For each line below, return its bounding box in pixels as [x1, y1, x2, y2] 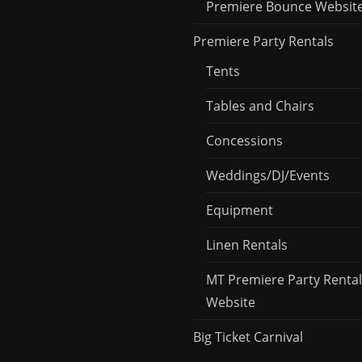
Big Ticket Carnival [193, 327, 303, 346]
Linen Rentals [206, 235, 288, 254]
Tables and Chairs [206, 96, 314, 115]
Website [206, 293, 255, 311]
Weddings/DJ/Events [206, 166, 330, 184]
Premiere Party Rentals [193, 32, 334, 50]
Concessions [206, 131, 283, 149]
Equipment [206, 200, 273, 219]
